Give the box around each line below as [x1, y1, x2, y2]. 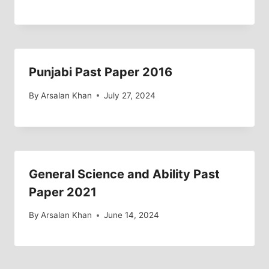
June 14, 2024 [104, 210, 160, 220]
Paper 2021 [29, 184, 97, 199]
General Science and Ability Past [29, 166, 220, 181]
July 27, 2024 [104, 90, 156, 100]
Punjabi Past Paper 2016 [29, 64, 172, 79]
